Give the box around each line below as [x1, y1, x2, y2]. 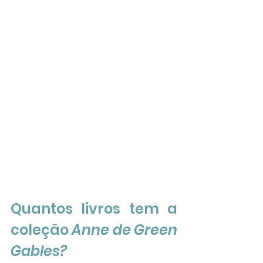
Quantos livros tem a [11, 199, 177, 219]
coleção [11, 220, 72, 240]
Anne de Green [72, 220, 178, 240]
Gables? [11, 241, 67, 261]
